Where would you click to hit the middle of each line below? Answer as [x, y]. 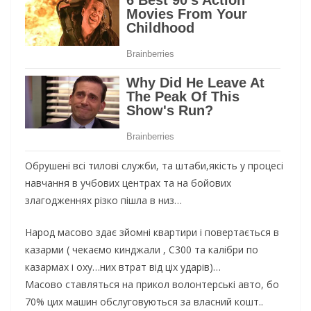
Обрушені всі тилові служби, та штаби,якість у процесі [154, 165]
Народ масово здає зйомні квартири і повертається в [152, 232]
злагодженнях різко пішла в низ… [103, 200]
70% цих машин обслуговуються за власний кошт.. [144, 301]
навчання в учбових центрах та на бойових [128, 183]
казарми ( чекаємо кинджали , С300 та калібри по [142, 249]
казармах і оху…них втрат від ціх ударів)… [123, 267]
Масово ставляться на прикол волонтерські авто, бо [152, 284]
